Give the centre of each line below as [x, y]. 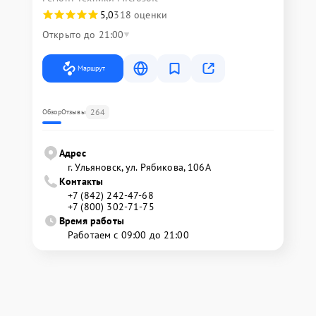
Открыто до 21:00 [83, 35]
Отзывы [73, 112]
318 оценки [140, 15]
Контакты [81, 182]
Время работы [92, 221]
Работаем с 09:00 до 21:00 [128, 235]
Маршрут [91, 68]
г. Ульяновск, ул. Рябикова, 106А [139, 168]
